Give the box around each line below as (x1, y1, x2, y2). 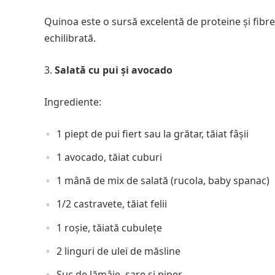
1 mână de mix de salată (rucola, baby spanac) (56, 174, 269, 188)
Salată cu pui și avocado (55, 63, 172, 77)
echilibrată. (44, 31, 96, 45)
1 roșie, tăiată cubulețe (56, 220, 162, 234)
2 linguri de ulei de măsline (56, 244, 180, 258)
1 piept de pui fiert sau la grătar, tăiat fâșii (56, 126, 249, 141)
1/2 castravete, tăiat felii (56, 197, 167, 211)
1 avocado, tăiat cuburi (56, 150, 162, 164)
